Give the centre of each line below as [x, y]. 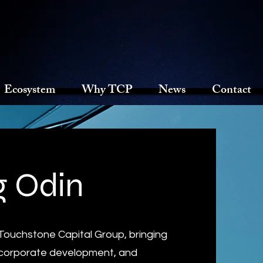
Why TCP [107, 91]
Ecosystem [30, 91]
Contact [232, 91]
